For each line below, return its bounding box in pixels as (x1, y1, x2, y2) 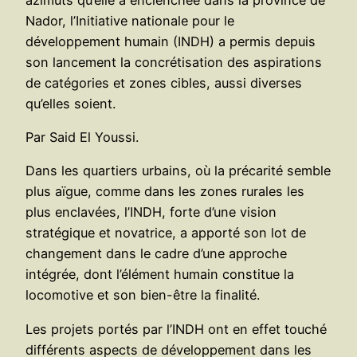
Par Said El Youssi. (25, 128, 139, 145)
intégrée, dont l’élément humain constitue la (25, 266, 294, 283)
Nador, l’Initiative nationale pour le (25, 12, 234, 29)
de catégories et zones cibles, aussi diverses (25, 74, 302, 91)
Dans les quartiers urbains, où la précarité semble (25, 163, 331, 179)
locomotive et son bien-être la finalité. (25, 287, 260, 304)
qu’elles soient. (25, 95, 116, 112)
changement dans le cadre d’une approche (25, 245, 287, 262)
